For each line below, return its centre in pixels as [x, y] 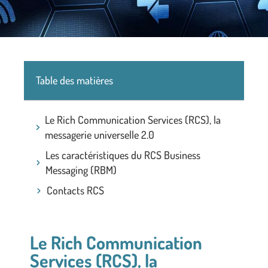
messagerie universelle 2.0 [99, 135]
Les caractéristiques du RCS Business [123, 155]
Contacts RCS [75, 190]
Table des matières [74, 80]
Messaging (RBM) [81, 170]
